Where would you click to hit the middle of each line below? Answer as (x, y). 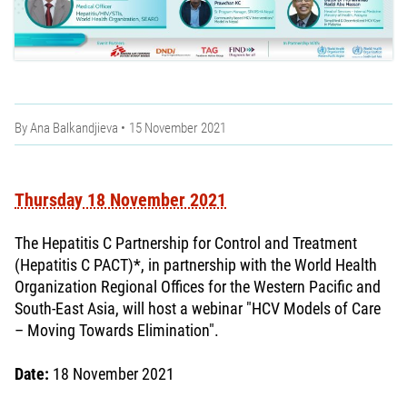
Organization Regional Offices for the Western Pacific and (198, 287)
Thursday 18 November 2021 (120, 200)
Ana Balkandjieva (74, 129)
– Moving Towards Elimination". (117, 331)
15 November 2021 (178, 129)
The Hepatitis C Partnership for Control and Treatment (186, 243)
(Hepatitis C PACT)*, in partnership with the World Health (196, 265)
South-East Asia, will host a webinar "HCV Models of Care (198, 309)
